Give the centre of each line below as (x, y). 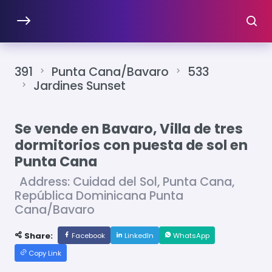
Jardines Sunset (80, 86)
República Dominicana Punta (99, 196)
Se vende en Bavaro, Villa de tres (129, 129)
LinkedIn (138, 236)
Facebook (87, 236)
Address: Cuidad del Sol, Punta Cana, (127, 182)
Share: (38, 236)
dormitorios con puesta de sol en (131, 145)
